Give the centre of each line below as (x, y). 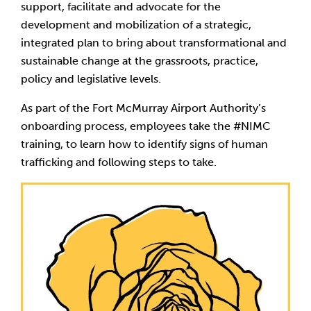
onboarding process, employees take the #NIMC (146, 126)
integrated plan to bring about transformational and (154, 43)
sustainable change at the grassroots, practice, (140, 61)
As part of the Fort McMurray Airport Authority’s (143, 108)
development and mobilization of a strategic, (136, 25)
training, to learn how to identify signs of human (144, 144)
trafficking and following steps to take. (119, 162)
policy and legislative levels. (91, 79)
